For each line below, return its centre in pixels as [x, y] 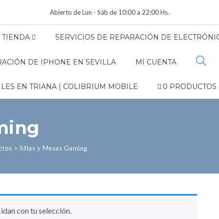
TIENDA [16, 37]
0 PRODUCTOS [190, 87]
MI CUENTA [156, 62]
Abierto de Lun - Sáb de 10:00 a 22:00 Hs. [109, 12]
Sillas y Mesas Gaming [54, 148]
